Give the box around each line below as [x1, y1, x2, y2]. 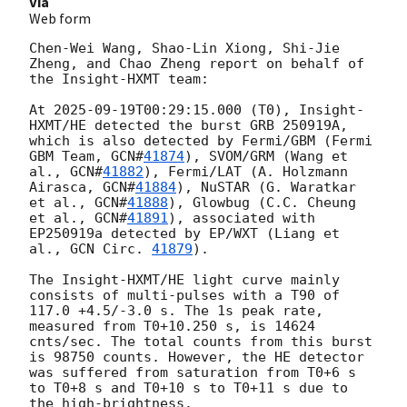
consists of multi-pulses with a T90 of [29, 286, 340, 303]
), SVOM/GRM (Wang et [184, 147, 348, 164]
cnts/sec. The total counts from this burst [29, 333, 372, 350]
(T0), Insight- [242, 101, 364, 118]
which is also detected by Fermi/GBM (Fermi [29, 132, 372, 149]
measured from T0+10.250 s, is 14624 [29, 317, 315, 334]
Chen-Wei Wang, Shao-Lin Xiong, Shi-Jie [29, 39, 340, 56]
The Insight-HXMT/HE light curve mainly [29, 271, 340, 288]
